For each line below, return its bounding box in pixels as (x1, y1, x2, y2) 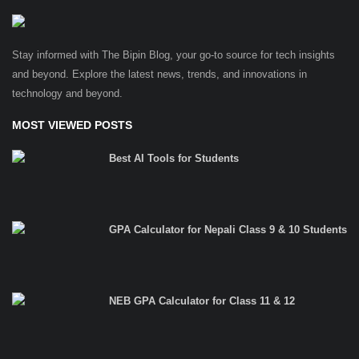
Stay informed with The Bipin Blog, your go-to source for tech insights (12, 48, 335, 61)
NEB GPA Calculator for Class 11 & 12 (109, 294, 295, 307)
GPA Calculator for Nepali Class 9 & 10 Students (109, 223, 347, 236)
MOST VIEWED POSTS (12, 118, 132, 131)
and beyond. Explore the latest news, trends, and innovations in (12, 67, 307, 80)
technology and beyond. (12, 87, 123, 99)
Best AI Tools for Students (109, 151, 239, 164)
